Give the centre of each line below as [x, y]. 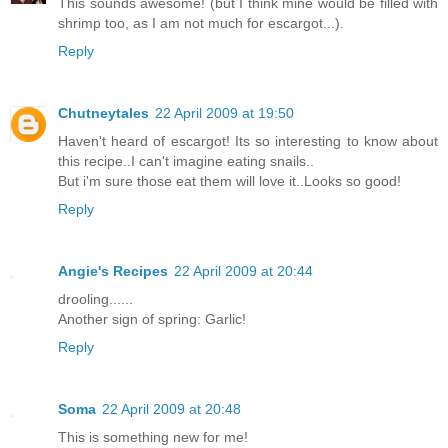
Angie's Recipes [113, 271]
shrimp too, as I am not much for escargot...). [201, 23]
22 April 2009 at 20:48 [171, 409]
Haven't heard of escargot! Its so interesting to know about [248, 141]
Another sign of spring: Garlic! [152, 319]
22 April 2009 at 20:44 [243, 271]
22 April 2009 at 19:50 [224, 113]
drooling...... [95, 299]
